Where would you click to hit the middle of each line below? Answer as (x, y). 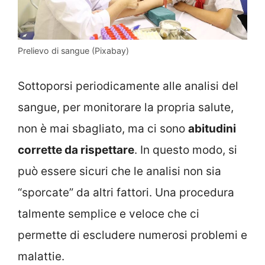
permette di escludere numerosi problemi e (132, 235)
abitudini (212, 128)
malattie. (41, 256)
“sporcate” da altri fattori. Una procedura (126, 192)
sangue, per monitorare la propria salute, (126, 107)
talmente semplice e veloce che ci (109, 214)
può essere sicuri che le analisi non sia (119, 171)
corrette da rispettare (76, 150)
